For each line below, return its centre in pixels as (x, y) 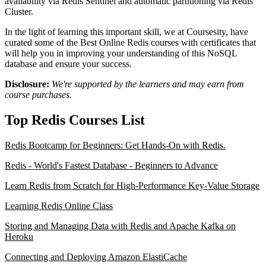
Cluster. (19, 12)
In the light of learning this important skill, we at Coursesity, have (126, 32)
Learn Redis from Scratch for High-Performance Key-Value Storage (132, 185)
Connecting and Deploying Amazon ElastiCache (96, 256)
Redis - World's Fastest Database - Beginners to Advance (111, 165)
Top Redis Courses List (75, 120)
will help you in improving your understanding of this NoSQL (121, 53)
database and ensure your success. (68, 64)
